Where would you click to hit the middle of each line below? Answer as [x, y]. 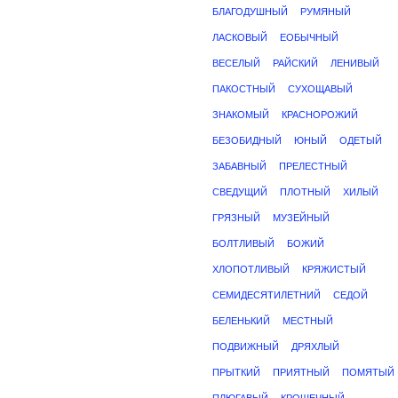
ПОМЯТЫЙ [368, 372]
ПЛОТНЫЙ [305, 192]
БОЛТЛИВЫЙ [243, 243]
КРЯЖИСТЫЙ [334, 269]
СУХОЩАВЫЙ [320, 89]
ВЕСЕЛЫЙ [236, 63]
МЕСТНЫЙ [308, 321]
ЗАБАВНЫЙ [239, 166]
